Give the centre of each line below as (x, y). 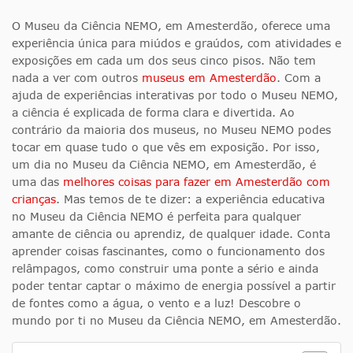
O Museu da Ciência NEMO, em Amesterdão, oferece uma (171, 26)
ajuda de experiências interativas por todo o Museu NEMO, (175, 95)
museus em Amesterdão (209, 78)
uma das (37, 182)
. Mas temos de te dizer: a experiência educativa (190, 199)
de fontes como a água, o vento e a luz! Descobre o (156, 303)
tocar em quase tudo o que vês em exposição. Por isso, (166, 147)
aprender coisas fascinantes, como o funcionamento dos (168, 251)
